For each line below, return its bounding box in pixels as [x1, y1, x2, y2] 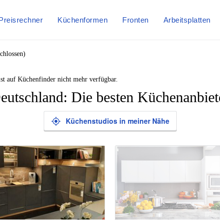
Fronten [122, 15, 149, 24]
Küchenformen [57, 15, 108, 24]
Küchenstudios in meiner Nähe [65, 116, 169, 126]
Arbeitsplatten [163, 15, 211, 24]
